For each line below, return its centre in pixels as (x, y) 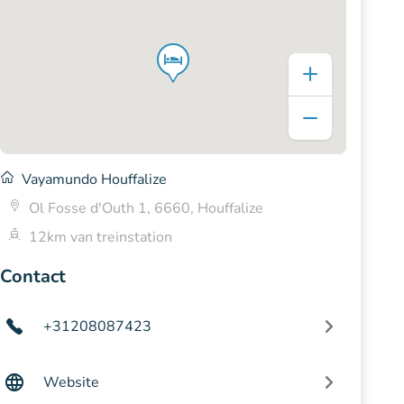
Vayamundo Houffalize (94, 179)
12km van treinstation (101, 237)
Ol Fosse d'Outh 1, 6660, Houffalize (146, 208)
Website (71, 382)
